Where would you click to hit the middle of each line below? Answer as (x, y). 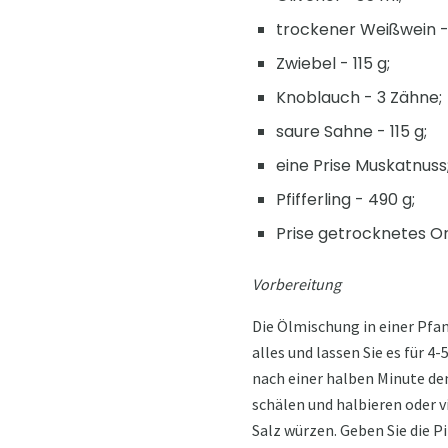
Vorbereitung (296, 284)
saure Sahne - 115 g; (351, 132)
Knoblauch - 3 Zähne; (359, 98)
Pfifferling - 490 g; (345, 200)
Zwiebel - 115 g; (333, 64)
